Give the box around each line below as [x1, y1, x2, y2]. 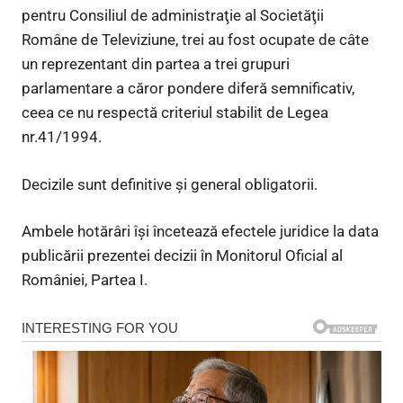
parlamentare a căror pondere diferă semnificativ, [22, 79, 354, 98]
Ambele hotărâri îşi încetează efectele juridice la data [22, 222, 379, 241]
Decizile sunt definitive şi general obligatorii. [22, 175, 318, 193]
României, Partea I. [22, 271, 148, 290]
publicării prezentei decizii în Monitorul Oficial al [22, 246, 343, 265]
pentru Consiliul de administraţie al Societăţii [22, 6, 324, 25]
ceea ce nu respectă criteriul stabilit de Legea [22, 103, 328, 122]
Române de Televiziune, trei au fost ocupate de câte [22, 31, 369, 49]
